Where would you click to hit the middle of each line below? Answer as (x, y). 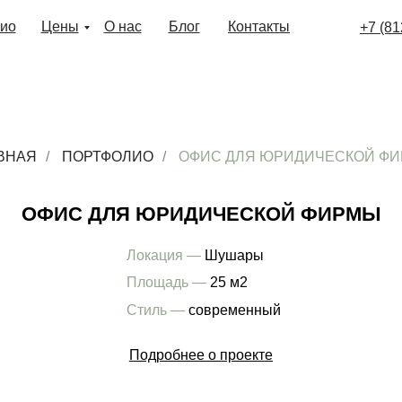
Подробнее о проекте (136, 317)
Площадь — (105, 252)
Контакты (259, 26)
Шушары (165, 228)
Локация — (103, 228)
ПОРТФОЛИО (107, 157)
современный (165, 276)
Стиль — (96, 276)
